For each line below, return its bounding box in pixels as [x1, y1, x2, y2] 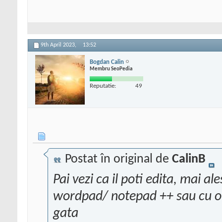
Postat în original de [62, 153, 172, 166]
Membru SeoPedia [90, 66, 132, 72]
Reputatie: [90, 82, 116, 89]
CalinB [172, 153, 206, 166]
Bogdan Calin [90, 58, 124, 65]
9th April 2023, [41, 42, 78, 49]
